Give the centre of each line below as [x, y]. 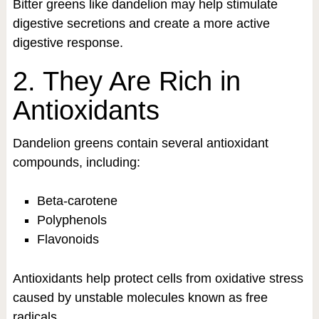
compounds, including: [76, 162]
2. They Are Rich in [126, 81]
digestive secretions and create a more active [141, 23]
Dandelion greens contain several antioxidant [140, 143]
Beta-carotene [77, 200]
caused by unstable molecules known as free [140, 297]
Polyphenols [72, 220]
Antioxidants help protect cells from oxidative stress [158, 278]
